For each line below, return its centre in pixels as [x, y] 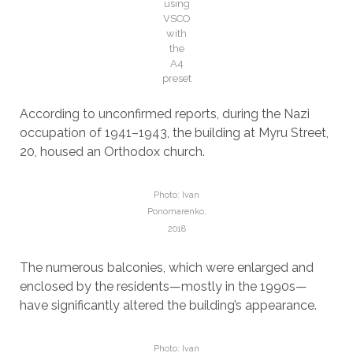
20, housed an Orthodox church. [112, 151]
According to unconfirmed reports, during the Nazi [164, 113]
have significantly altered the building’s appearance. [168, 305]
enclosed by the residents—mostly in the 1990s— [163, 286]
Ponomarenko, [176, 212]
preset [176, 78]
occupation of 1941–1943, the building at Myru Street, [174, 132]
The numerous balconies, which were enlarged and [166, 267]
